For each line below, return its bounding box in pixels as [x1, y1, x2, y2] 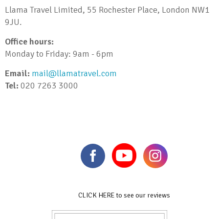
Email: [5, 68, 30, 79]
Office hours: [5, 36, 54, 47]
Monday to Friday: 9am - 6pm [5, 48, 113, 59]
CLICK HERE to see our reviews [78, 191, 170, 199]
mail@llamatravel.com [32, 68, 121, 79]
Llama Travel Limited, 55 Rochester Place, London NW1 [5, 4, 210, 15]
